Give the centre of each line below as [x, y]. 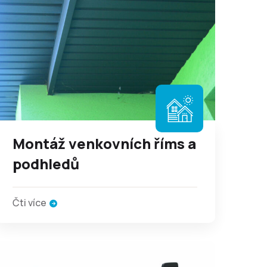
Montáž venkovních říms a [104, 143]
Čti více [30, 203]
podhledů [46, 164]
